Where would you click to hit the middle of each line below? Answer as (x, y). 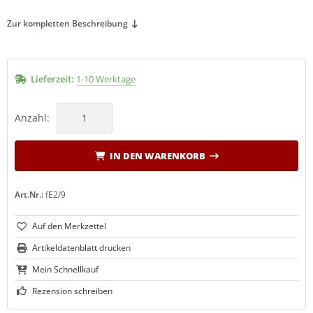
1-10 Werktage (106, 79)
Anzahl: (32, 117)
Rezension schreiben (72, 291)
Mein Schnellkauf (65, 269)
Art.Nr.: (29, 194)
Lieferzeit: (52, 79)
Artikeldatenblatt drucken (81, 247)
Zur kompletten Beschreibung (67, 23)
